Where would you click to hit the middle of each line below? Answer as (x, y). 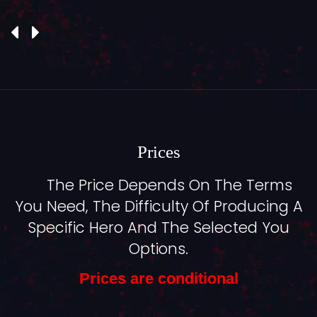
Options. (158, 249)
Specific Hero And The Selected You (158, 228)
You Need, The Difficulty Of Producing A (158, 207)
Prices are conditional (158, 279)
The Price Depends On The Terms (170, 185)
